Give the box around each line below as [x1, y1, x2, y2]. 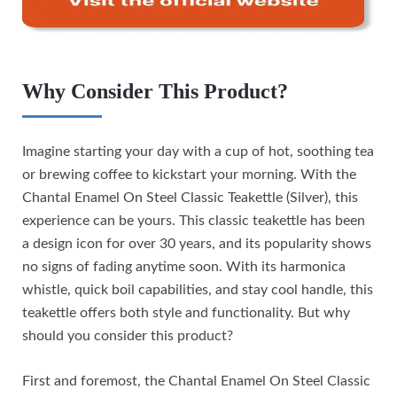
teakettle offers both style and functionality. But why [22, 306, 350, 321]
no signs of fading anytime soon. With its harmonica [22, 260, 346, 275]
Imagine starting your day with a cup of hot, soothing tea [22, 144, 374, 160]
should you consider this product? [22, 329, 233, 344]
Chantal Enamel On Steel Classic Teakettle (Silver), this [22, 191, 358, 206]
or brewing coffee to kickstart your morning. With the [22, 167, 356, 183]
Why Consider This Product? [22, 80, 288, 104]
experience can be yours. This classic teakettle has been [22, 214, 365, 229]
